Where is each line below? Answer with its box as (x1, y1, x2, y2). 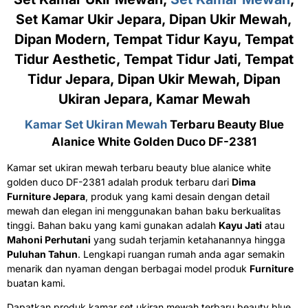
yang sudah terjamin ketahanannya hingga (91, 234, 285, 246)
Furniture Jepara (7, 190, 85, 203)
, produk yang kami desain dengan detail (85, 190, 269, 203)
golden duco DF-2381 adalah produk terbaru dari (7, 176, 232, 188)
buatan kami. (7, 277, 65, 289)
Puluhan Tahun (7, 248, 78, 261)
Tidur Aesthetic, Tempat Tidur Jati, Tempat (14, 51, 294, 68)
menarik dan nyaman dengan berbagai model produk (7, 263, 250, 275)
